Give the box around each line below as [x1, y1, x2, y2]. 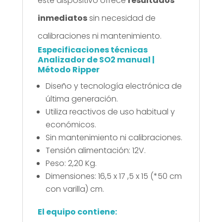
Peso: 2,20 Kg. [45, 157, 97, 169]
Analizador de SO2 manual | [37, 54, 155, 65]
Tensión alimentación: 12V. [45, 144, 146, 156]
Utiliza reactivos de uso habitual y [45, 106, 175, 117]
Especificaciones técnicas [37, 44, 148, 55]
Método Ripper [37, 63, 100, 75]
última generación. [45, 93, 118, 105]
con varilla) [45, 183, 88, 195]
